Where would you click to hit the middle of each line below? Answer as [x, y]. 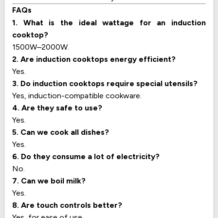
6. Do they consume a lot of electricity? [86, 156]
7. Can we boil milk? [49, 181]
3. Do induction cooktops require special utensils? [105, 83]
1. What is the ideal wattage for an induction [109, 22]
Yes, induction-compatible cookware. [77, 95]
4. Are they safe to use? [57, 108]
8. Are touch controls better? [67, 205]
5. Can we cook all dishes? [61, 132]
